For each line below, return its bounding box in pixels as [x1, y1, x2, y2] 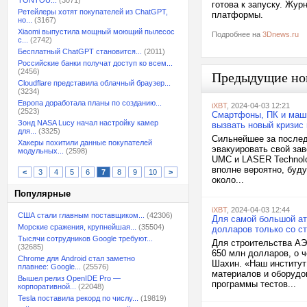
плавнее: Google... [18, 262, 81, 271]
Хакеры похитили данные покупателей [18, 138, 152, 147]
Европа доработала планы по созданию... [18, 99, 162, 107]
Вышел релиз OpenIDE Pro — [18, 274, 121, 282]
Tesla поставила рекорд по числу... [18, 294, 138, 302]
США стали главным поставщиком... [18, 211, 145, 219]
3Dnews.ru [262, 30, 299, 38]
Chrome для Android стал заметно [18, 254, 135, 262]
